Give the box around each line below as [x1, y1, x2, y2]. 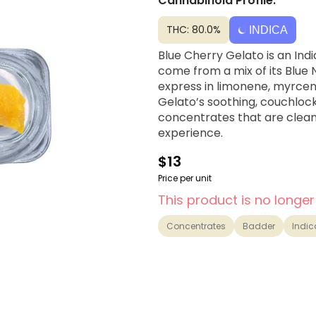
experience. [158, 125, 223, 141]
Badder [243, 220, 275, 232]
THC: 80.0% [166, 23, 221, 37]
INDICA [249, 24, 288, 36]
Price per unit [158, 172, 212, 184]
